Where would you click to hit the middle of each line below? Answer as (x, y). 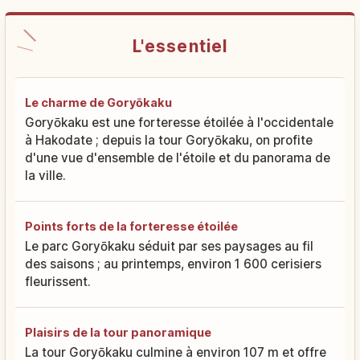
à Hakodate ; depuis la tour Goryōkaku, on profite (169, 141)
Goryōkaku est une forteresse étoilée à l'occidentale (179, 123)
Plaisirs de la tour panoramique (118, 333)
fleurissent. (58, 282)
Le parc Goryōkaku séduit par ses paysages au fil (169, 247)
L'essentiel (180, 47)
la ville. (45, 176)
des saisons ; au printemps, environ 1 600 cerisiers (173, 264)
